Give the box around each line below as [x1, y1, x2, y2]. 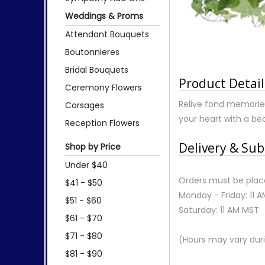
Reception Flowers [65, 117, 140, 129]
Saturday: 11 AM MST [179, 203, 260, 216]
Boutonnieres [65, 46, 119, 58]
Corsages [65, 99, 104, 111]
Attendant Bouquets [65, 28, 149, 40]
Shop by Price [65, 140, 121, 153]
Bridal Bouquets [65, 63, 128, 76]
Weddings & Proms [65, 9, 143, 22]
